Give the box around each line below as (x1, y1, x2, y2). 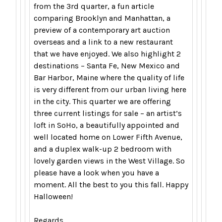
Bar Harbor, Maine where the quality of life (34, 73, 184, 83)
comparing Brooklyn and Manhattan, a (34, 13, 170, 23)
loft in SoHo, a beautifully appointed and (34, 120, 179, 130)
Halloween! (34, 192, 73, 202)
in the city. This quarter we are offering (34, 97, 171, 107)
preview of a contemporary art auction (34, 25, 170, 35)
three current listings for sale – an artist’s (34, 109, 182, 118)
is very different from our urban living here (34, 85, 186, 95)
